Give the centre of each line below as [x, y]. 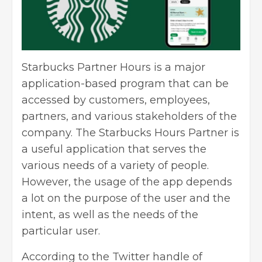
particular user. [61, 231]
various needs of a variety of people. [115, 166]
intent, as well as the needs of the [110, 215]
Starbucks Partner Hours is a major [113, 68]
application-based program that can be [125, 84]
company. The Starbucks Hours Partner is [130, 133]
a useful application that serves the [114, 149]
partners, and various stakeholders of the [129, 117]
